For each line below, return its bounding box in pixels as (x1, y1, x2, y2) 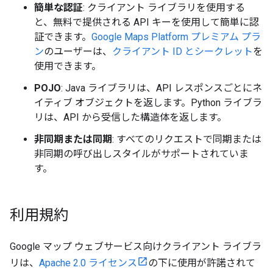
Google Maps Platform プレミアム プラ (91, 31, 261, 43)
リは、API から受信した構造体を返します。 (34, 112, 227, 123)
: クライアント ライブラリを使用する (83, 2, 245, 13)
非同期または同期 (34, 133, 112, 145)
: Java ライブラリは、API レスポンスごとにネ (61, 82, 262, 94)
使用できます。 (34, 60, 101, 72)
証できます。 (34, 31, 91, 43)
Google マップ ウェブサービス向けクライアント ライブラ (10, 241, 261, 252)
